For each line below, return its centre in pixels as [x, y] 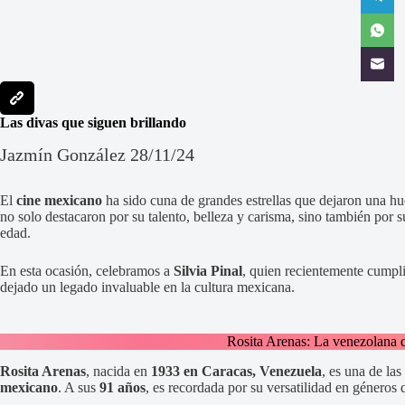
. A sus [79, 387]
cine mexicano [59, 200]
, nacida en [118, 371]
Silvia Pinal [208, 270]
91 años [122, 387]
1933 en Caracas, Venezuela [236, 371]
